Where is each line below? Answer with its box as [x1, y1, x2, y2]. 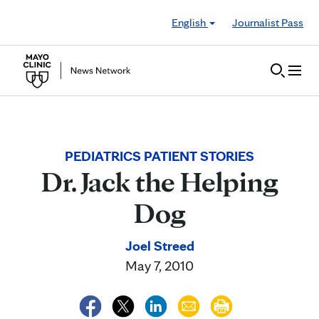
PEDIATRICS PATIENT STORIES [65, 147, 254, 164]
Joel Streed [125, 237, 194, 254]
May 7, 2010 [125, 257, 194, 274]
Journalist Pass [232, 15, 303, 29]
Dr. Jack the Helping [41, 164, 278, 199]
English [172, 15, 208, 29]
